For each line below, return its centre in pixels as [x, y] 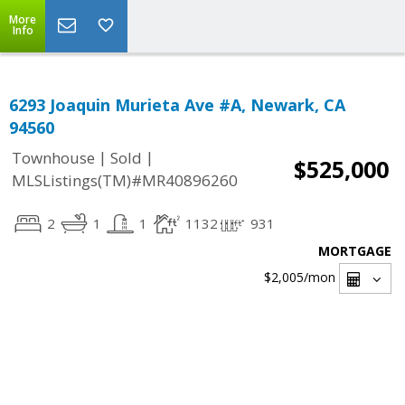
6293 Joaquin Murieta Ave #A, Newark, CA [177, 105]
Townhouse [53, 158]
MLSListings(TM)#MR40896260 [125, 181]
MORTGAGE [355, 251]
